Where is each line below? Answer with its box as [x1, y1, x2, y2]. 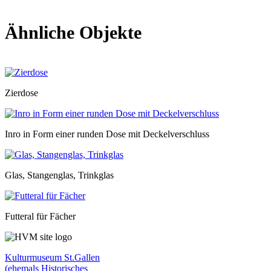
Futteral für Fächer [5, 211, 76, 222]
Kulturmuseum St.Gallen [5, 252, 100, 263]
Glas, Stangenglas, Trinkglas [5, 170, 114, 181]
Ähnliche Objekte [5, 22, 142, 43]
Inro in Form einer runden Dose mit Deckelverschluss [5, 129, 209, 140]
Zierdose [5, 88, 38, 99]
